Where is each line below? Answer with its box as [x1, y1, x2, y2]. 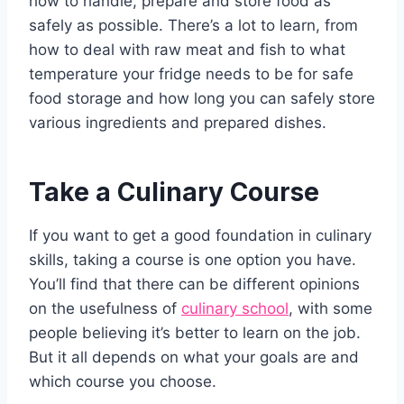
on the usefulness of [29, 299, 181, 318]
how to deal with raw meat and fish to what [29, 41, 345, 60]
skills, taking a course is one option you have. [29, 251, 356, 270]
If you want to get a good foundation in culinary [29, 226, 372, 245]
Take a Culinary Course [29, 177, 319, 208]
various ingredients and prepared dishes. [29, 114, 326, 133]
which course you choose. [29, 372, 216, 391]
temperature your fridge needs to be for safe [29, 65, 353, 84]
